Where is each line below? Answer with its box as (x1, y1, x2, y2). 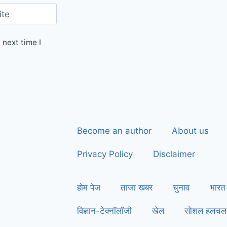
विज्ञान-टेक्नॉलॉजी (77, 206, 132, 216)
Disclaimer (153, 149, 195, 160)
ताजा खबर (121, 182, 153, 193)
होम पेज (77, 182, 100, 193)
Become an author (77, 126, 152, 136)
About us (172, 126, 209, 136)
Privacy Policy (77, 149, 133, 160)
